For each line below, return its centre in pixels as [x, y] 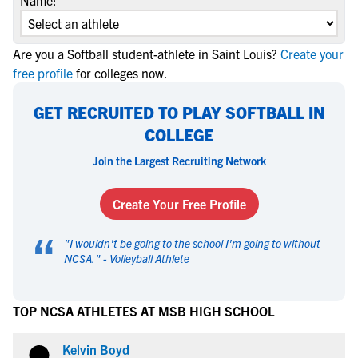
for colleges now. [122, 73]
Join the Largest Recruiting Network [179, 161]
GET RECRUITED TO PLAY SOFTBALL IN [179, 112]
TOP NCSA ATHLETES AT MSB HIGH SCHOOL [144, 311]
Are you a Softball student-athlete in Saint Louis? [145, 54]
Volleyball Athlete [149, 258]
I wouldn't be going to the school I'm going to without [195, 243]
